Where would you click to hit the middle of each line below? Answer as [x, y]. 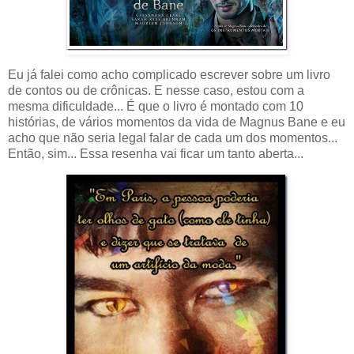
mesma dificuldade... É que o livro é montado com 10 [156, 107]
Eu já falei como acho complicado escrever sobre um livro [169, 75]
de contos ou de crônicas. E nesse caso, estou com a [156, 91]
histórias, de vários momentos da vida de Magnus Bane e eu [177, 122]
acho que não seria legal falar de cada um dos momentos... [173, 138]
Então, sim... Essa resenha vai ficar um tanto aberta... [156, 154]
